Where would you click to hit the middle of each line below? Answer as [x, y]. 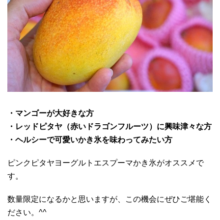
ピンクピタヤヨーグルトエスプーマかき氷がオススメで [106, 163]
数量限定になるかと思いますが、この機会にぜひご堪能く [110, 199]
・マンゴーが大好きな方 [51, 113]
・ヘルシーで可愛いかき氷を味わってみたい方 [90, 140]
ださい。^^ [27, 213]
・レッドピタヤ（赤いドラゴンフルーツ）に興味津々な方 [110, 127]
